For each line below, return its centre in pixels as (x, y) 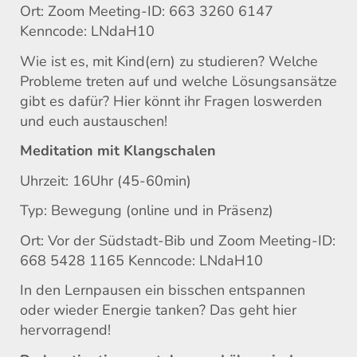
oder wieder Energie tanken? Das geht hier (158, 310)
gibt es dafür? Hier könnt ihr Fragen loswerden (171, 101)
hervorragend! (65, 330)
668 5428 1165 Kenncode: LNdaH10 (141, 260)
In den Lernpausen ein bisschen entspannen (163, 290)
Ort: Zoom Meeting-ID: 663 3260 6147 (147, 12)
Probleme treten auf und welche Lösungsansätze (178, 81)
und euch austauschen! (94, 121)
